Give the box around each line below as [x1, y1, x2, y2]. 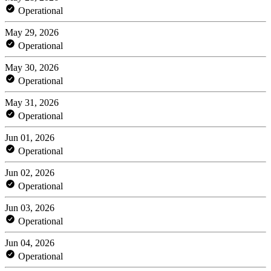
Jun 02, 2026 [5, 167, 54, 178]
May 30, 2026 [5, 62, 59, 73]
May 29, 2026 [5, 27, 59, 38]
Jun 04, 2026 [5, 237, 54, 248]
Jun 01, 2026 [5, 132, 54, 143]
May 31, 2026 [5, 97, 59, 108]
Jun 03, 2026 [5, 202, 54, 213]
